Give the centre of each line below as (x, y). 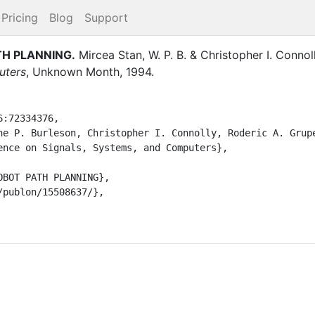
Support (106, 18)
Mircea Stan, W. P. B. (133, 54)
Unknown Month (76, 71)
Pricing (20, 18)
